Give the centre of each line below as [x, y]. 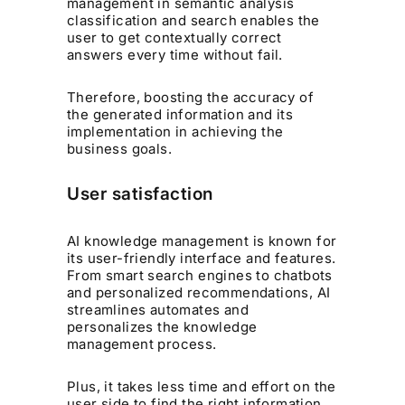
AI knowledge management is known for [202, 240]
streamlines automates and [158, 309]
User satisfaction [140, 194]
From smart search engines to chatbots [200, 275]
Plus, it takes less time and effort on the [202, 386]
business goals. [120, 149]
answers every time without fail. [175, 55]
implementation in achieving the [175, 132]
